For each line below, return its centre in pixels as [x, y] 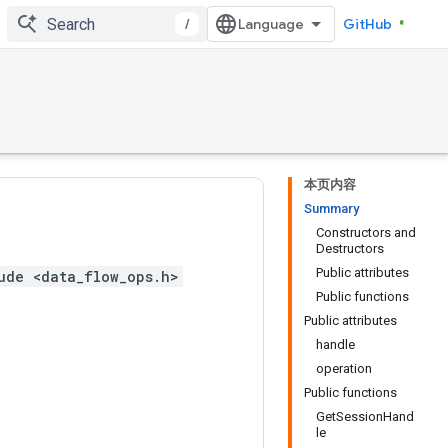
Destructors [350, 248]
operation [344, 368]
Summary [331, 208]
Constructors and [366, 232]
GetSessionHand [365, 416]
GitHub [367, 24]
